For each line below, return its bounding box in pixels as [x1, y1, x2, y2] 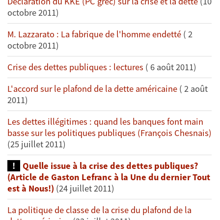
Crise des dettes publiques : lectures [7, 61, 143, 73]
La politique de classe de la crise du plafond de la [7, 204, 192, 216]
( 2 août [177, 83, 208, 95]
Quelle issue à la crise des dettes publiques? [23, 160, 198, 172]
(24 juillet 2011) [54, 183, 114, 194]
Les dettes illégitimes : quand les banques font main [7, 116, 203, 128]
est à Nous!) [7, 183, 54, 194]
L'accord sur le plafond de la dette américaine [7, 83, 177, 95]
